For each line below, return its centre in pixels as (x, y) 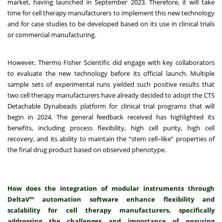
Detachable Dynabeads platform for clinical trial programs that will (111, 106)
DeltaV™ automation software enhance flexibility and (111, 199)
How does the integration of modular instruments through (111, 189)
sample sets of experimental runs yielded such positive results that (111, 84)
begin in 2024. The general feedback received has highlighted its (111, 117)
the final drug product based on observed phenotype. (87, 150)
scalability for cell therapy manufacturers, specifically (111, 210)
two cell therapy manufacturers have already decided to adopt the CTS (111, 95)
